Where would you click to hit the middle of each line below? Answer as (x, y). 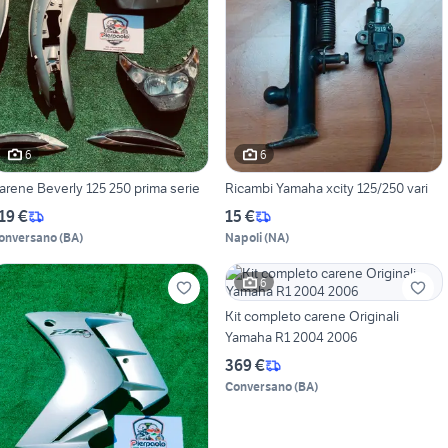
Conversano (258, 387)
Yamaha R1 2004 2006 (291, 337)
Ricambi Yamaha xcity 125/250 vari (326, 188)
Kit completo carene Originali (311, 316)
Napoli (243, 238)
